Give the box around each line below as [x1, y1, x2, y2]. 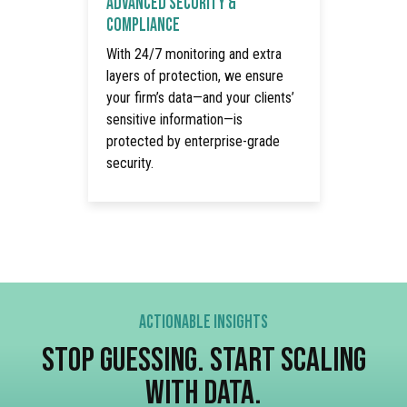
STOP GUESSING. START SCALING [41, 337, 366, 378]
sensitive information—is [105, 111, 243, 129]
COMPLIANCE [105, 13, 180, 35]
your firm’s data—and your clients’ [105, 89, 294, 107]
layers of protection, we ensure [105, 67, 283, 85]
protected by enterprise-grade [105, 133, 280, 151]
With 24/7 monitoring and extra [105, 45, 282, 64]
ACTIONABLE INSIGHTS [139, 310, 268, 333]
